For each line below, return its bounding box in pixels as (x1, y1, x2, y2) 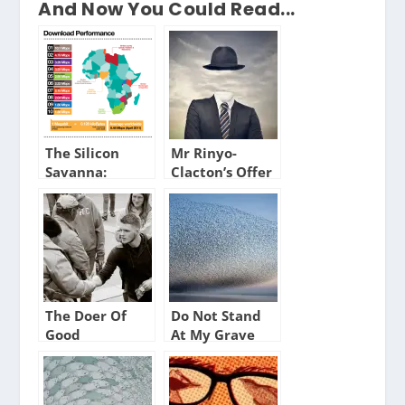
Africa (45, 201, 87, 221)
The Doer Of (45, 306, 127, 326)
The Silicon (45, 144, 120, 164)
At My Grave (171, 325, 256, 345)
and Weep (171, 344, 240, 364)
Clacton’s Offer (171, 163, 273, 183)
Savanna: (45, 163, 108, 183)
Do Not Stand (171, 306, 262, 326)
